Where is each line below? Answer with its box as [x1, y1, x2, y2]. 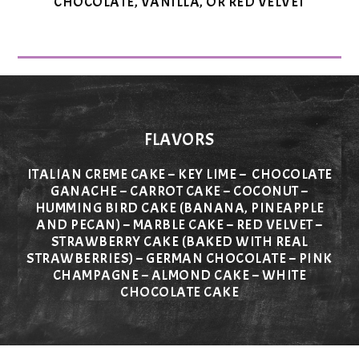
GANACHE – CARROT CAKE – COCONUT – [50, 182, 309, 201]
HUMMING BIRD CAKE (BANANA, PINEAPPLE [34, 199, 325, 218]
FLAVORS [144, 128, 215, 151]
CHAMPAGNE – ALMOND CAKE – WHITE [52, 266, 307, 285]
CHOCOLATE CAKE [120, 283, 239, 302]
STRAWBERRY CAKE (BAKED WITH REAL [50, 232, 309, 252]
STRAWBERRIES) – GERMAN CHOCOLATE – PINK [26, 249, 333, 268]
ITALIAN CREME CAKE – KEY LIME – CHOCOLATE [26, 165, 333, 184]
